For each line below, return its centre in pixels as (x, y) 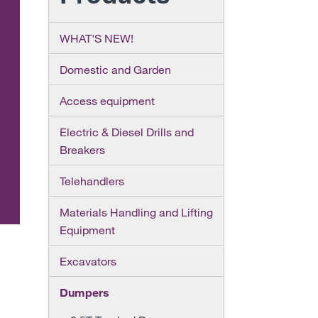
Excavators (88, 261)
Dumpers (84, 292)
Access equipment (107, 100)
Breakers (82, 149)
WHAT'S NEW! (96, 38)
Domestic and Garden (115, 69)
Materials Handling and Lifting (136, 212)
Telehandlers (92, 181)
